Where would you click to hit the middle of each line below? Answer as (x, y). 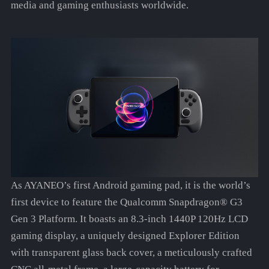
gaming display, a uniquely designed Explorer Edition (125, 236)
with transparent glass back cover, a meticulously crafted (131, 253)
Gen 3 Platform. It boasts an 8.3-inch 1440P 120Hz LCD (129, 219)
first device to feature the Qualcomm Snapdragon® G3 (126, 202)
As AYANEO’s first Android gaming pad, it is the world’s (130, 186)
